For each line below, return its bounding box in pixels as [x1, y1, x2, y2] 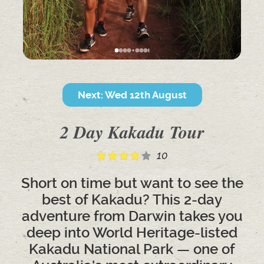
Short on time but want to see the [21, 175, 243, 192]
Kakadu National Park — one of [29, 241, 235, 258]
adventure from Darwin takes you [21, 208, 243, 225]
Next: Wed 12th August [77, 89, 187, 101]
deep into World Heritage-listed [27, 225, 237, 241]
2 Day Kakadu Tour [60, 120, 204, 144]
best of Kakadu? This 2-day [42, 192, 222, 208]
